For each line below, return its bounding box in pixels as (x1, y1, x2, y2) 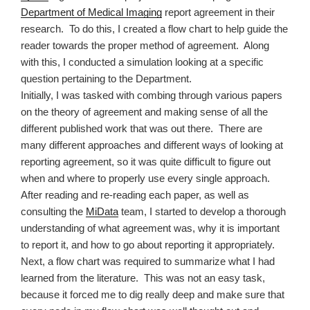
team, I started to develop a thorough (118, 205, 286, 217)
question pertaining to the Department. (21, 72, 192, 84)
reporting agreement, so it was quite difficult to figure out (21, 155, 271, 167)
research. (21, 22, 64, 35)
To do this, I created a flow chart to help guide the (69, 22, 288, 35)
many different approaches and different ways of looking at (21, 138, 283, 151)
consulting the (21, 205, 86, 217)
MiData (86, 205, 118, 217)
